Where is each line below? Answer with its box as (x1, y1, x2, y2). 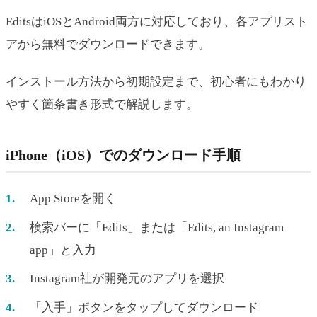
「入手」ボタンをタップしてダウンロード (30, 300, 258, 314)
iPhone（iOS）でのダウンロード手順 (6, 146, 241, 163)
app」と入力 (30, 243, 96, 257)
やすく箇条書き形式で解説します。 (6, 97, 198, 111)
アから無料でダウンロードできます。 (6, 37, 210, 51)
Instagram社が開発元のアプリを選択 (30, 272, 224, 286)
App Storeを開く (30, 192, 116, 206)
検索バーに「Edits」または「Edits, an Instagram (30, 220, 284, 234)
